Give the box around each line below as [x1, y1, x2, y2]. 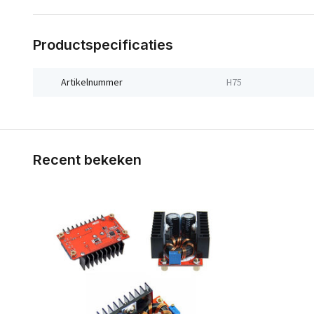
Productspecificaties [33, 36, 173, 53]
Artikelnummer [61, 76, 123, 88]
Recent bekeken [33, 151, 142, 168]
